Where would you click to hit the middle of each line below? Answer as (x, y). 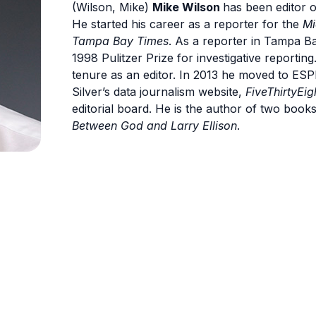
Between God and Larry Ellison (154, 125)
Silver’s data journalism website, (159, 91)
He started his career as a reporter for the (187, 24)
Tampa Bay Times (120, 41)
